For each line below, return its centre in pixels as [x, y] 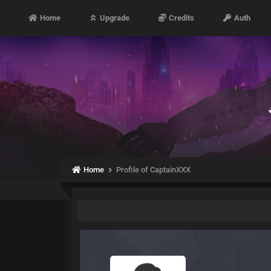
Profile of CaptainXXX [154, 170]
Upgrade [114, 18]
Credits [181, 18]
